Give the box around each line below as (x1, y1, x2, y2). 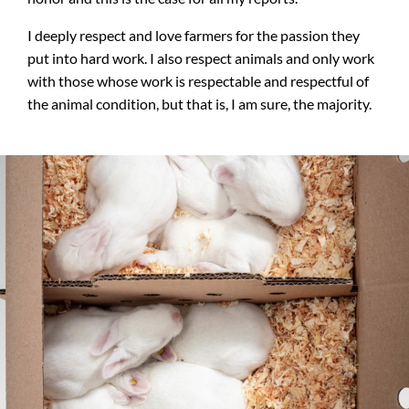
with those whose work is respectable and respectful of (27, 72, 369, 89)
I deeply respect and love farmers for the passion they (27, 26, 360, 44)
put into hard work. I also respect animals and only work (27, 49, 374, 67)
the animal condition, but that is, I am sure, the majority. (27, 95, 372, 112)
